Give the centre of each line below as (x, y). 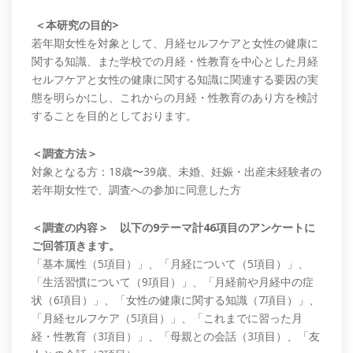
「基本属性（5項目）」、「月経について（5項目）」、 (170, 264)
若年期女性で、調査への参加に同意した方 (136, 190)
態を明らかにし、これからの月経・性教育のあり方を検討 (175, 98)
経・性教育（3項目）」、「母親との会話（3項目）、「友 (176, 336)
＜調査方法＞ (65, 154)
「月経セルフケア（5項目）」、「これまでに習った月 (167, 318)
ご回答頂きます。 (76, 246)
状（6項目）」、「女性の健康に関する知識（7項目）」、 (176, 300)
